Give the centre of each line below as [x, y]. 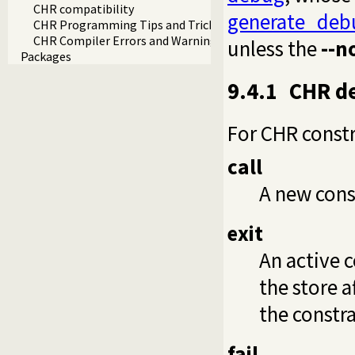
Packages [46, 57]
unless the [274, 48]
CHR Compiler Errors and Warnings [128, 41]
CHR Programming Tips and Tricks [127, 25]
